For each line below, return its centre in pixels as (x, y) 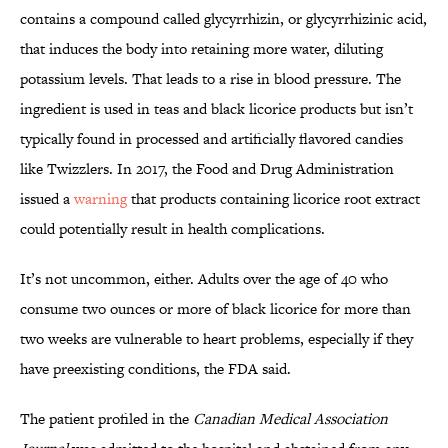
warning (100, 199)
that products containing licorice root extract (273, 199)
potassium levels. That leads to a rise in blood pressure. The (210, 79)
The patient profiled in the (106, 419)
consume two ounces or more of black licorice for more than (215, 309)
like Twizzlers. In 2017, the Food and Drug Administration (207, 169)
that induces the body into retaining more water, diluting (201, 49)
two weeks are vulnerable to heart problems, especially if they (216, 339)
